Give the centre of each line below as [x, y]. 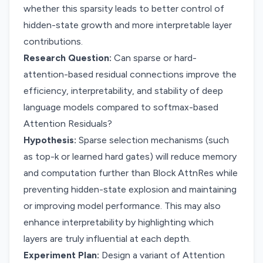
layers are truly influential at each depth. [107, 239]
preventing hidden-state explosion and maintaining [130, 189]
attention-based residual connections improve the [130, 74]
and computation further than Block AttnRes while [131, 173]
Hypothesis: [50, 140]
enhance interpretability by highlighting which [119, 222]
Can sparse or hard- [154, 58]
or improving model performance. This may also [122, 206]
